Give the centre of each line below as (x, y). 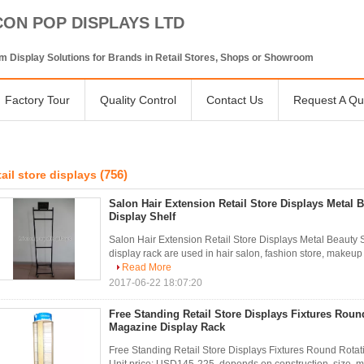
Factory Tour (37, 100)
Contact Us (235, 100)
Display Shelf (142, 217)
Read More (147, 267)
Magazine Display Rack (167, 327)
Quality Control (138, 100)
